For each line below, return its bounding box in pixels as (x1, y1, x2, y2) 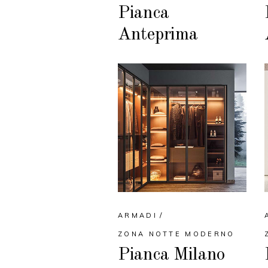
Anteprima (118, 26, 198, 44)
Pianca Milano (118, 246, 226, 264)
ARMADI (118, 211, 157, 220)
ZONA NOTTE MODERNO (118, 230, 235, 239)
